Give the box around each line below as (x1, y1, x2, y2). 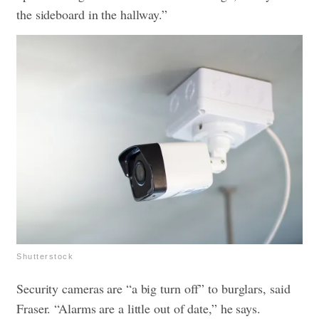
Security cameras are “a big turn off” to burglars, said (16, 279, 291, 297)
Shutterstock (16, 251, 73, 261)
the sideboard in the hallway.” (16, 5, 167, 23)
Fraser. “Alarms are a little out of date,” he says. (16, 299, 261, 317)
